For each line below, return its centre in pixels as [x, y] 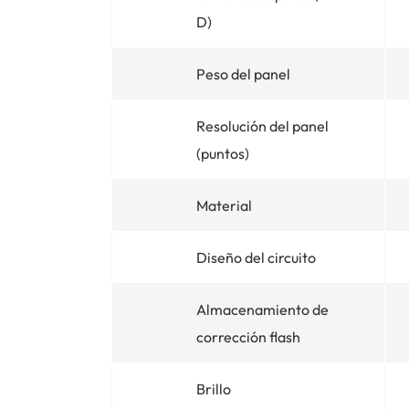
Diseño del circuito [256, 257]
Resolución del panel [262, 126]
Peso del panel [243, 73]
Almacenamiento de [262, 309]
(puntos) [223, 153]
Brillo [214, 388]
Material [224, 205]
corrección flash [248, 336]
